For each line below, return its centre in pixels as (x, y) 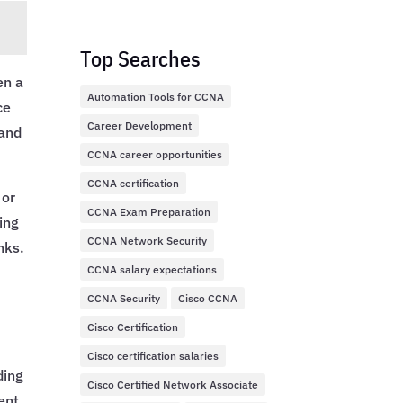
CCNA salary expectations (152, 270)
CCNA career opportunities (155, 155)
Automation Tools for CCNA (156, 97)
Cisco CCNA (208, 299)
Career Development (140, 126)
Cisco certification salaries (153, 356)
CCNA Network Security (148, 241)
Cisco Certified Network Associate (173, 385)
